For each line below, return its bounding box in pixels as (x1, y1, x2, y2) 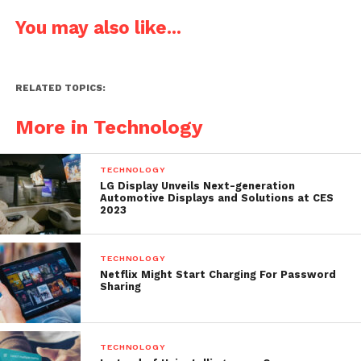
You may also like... (15, 16, 181, 38)
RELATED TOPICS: (15, 82, 106, 93)
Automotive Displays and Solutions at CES (100, 191, 334, 204)
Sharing (100, 280, 142, 293)
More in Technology (15, 115, 203, 139)
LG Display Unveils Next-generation (100, 179, 296, 192)
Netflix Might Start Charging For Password (100, 268, 337, 280)
